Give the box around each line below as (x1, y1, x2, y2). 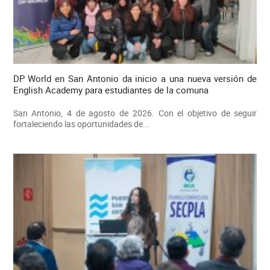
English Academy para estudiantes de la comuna (13, 83, 209, 96)
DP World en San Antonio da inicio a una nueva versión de (13, 72, 257, 84)
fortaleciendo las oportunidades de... (13, 118, 150, 130)
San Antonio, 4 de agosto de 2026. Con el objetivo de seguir (13, 107, 257, 119)
